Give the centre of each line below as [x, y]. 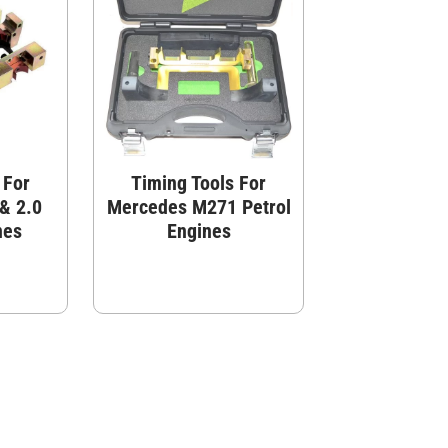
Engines [198, 230]
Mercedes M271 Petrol [198, 206]
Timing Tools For [199, 182]
